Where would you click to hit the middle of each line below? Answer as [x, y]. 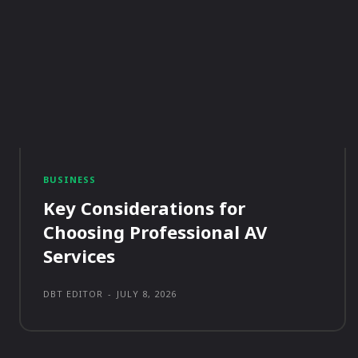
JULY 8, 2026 [147, 294]
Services [79, 256]
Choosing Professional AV [155, 232]
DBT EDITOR [73, 294]
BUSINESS [70, 180]
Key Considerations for [144, 208]
